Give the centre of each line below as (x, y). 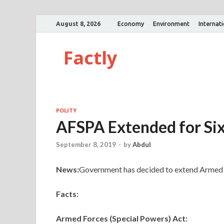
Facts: (67, 194)
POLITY (66, 110)
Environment (171, 23)
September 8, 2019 (86, 145)
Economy (131, 23)
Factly (90, 58)
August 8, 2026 (78, 23)
